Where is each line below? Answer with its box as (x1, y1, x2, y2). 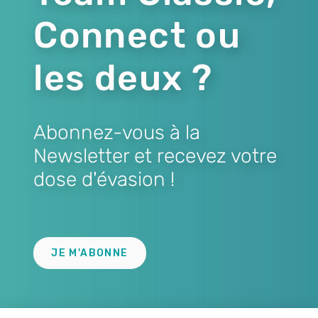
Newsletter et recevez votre (33, 144, 278, 168)
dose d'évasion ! (33, 168, 175, 192)
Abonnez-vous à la (33, 121, 201, 145)
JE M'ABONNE (51, 247, 128, 260)
